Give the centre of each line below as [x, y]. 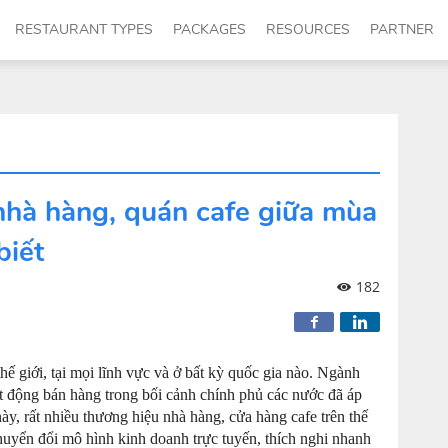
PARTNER [402, 29]
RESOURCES [308, 29]
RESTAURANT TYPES [84, 29]
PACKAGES [209, 29]
